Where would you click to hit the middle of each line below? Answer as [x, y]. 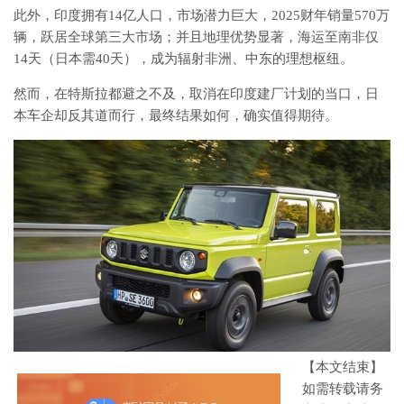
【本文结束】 [343, 367]
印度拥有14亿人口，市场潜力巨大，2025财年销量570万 [222, 15]
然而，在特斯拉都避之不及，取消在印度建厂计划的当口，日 [196, 94]
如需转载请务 [343, 388]
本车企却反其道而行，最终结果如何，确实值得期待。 [176, 115]
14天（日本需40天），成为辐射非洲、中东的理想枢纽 [177, 59]
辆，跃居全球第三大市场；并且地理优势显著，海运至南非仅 [196, 37]
